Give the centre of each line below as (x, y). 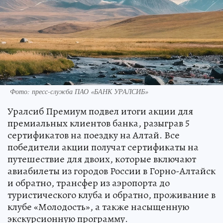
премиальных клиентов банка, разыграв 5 (99, 123)
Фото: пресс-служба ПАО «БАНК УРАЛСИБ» (79, 91)
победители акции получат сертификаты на (103, 147)
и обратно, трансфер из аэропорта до (89, 183)
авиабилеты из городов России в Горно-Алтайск (111, 171)
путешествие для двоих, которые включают (102, 159)
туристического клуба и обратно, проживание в (111, 195)
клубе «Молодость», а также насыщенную (98, 207)
